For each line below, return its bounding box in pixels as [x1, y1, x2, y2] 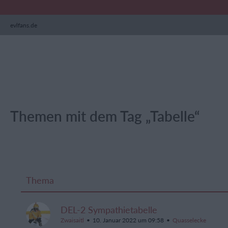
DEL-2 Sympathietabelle [61, 204, 157, 216]
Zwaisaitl [61, 216, 84, 224]
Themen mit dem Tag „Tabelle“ [10, 107, 200, 125]
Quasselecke [173, 216, 206, 224]
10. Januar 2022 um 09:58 [93, 216, 164, 224]
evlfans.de [10, 21, 37, 29]
